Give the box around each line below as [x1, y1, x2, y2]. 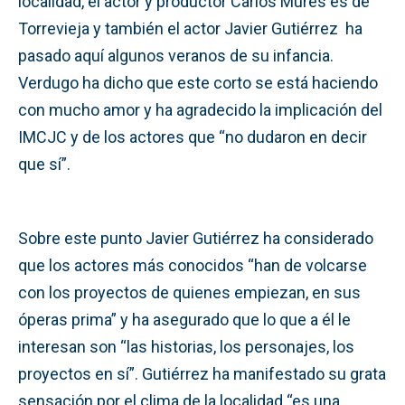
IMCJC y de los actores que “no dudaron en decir [18, 127, 367, 146]
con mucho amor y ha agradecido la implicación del [18, 99, 382, 119]
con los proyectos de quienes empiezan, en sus [18, 282, 361, 302]
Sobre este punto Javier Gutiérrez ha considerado [18, 228, 373, 248]
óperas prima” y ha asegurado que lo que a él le [18, 309, 351, 329]
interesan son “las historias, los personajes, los [18, 336, 354, 356]
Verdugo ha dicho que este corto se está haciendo [18, 72, 378, 92]
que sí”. [18, 154, 71, 174]
